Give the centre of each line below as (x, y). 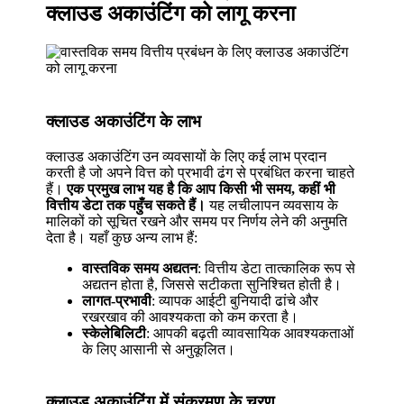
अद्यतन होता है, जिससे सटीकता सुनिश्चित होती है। (212, 284)
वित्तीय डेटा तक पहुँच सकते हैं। (126, 205)
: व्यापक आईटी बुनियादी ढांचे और (235, 300)
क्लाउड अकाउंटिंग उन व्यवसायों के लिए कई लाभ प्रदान (187, 156)
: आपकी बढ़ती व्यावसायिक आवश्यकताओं (250, 333)
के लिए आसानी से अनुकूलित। (159, 349)
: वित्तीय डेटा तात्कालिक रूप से (277, 268)
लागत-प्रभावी (117, 300)
